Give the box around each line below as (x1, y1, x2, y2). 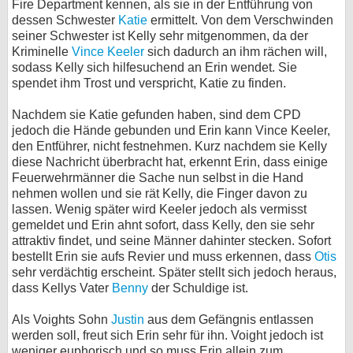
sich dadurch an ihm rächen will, (144, 45, 327, 58)
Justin (111, 313, 144, 326)
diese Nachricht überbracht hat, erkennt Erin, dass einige (12, 155, 328, 169)
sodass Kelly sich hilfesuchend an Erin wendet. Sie (12, 61, 297, 74)
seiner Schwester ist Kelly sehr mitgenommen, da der (12, 29, 308, 43)
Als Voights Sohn (12, 313, 111, 326)
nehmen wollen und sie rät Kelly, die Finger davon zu (12, 187, 307, 200)
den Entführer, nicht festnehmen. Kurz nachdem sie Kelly (12, 139, 327, 153)
